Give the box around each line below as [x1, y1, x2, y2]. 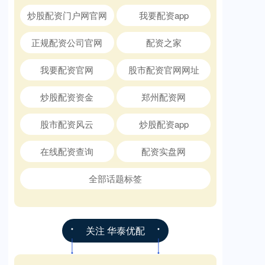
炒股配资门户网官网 [27, 8, 107, 21]
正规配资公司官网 [31, 35, 103, 49]
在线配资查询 [40, 144, 94, 157]
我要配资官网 [40, 63, 94, 76]
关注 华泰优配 [86, 223, 145, 237]
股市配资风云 [40, 117, 94, 130]
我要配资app [138, 8, 189, 21]
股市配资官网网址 [128, 63, 199, 76]
